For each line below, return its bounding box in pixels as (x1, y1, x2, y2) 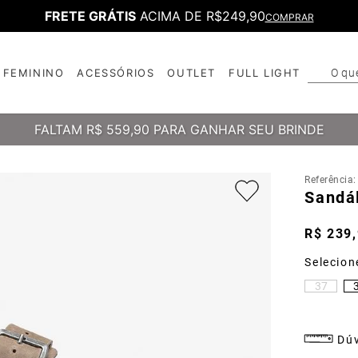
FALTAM (34, 121, 82, 137)
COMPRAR (265, 11, 314, 23)
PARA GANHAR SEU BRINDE (153, 121, 324, 137)
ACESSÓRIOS (77, 66, 155, 79)
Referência (304, 174, 354, 185)
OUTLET (167, 66, 216, 79)
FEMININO (2, 66, 65, 79)
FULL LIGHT (228, 66, 300, 79)
